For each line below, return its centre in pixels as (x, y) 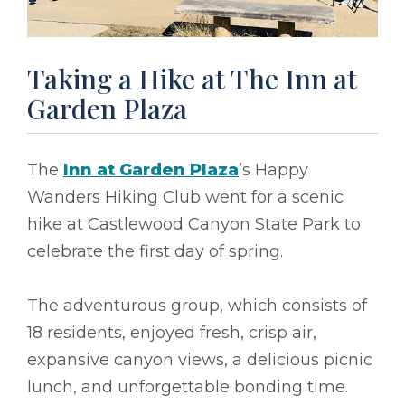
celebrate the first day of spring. (155, 251)
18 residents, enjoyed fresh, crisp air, (172, 332)
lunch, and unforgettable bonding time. (188, 386)
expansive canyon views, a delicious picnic (200, 359)
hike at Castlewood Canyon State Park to (194, 224)
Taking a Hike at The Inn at (192, 78)
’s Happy (273, 170)
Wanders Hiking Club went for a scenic (185, 197)
